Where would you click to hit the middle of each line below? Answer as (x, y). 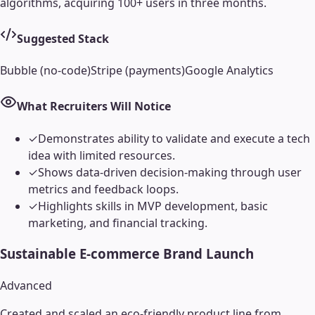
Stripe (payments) (138, 71)
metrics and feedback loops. (103, 189)
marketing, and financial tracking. (118, 223)
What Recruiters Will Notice (94, 107)
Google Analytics (229, 71)
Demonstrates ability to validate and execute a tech (174, 138)
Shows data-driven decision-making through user (170, 172)
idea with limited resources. (102, 155)
